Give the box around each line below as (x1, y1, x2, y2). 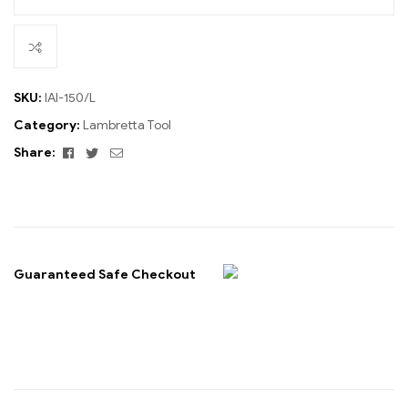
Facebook (76, 144, 132, 160)
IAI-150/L (45, 90, 96, 107)
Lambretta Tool (83, 117, 171, 134)
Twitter (100, 144, 142, 160)
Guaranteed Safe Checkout (14, 266, 196, 282)
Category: (14, 117, 83, 134)
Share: (14, 145, 56, 161)
